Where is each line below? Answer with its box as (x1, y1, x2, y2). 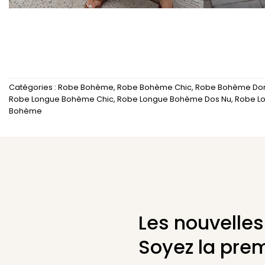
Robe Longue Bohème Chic (9, 94, 114, 104)
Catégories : (9, 82, 58, 92)
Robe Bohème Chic (117, 82, 192, 92)
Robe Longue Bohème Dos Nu (117, 94, 231, 104)
